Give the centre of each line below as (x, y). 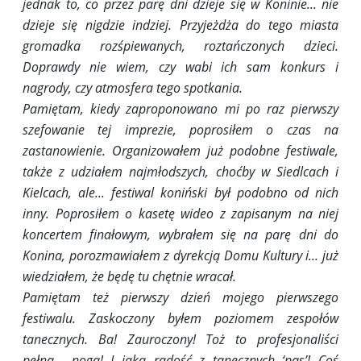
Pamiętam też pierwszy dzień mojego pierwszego (180, 298)
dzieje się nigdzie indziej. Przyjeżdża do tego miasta (180, 25)
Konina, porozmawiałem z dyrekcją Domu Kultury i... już (180, 256)
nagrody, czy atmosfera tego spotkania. (133, 88)
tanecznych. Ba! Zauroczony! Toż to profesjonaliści (180, 340)
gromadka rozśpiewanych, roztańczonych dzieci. (180, 46)
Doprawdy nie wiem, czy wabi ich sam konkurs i (180, 67)
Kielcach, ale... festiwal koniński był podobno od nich (180, 193)
